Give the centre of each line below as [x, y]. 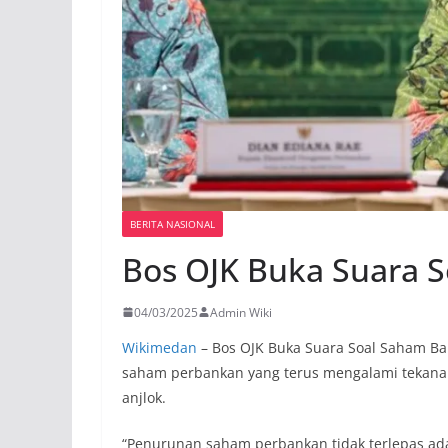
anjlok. [144, 397]
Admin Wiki [241, 312]
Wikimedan [159, 347]
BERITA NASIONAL [172, 223]
